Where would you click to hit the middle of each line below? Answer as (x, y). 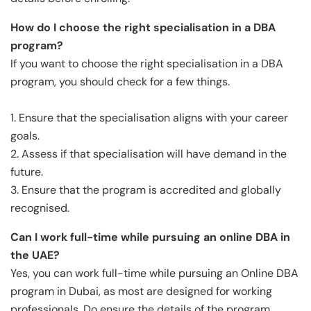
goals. (25, 135)
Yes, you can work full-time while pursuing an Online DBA (154, 273)
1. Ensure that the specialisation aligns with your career (149, 117)
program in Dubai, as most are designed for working (141, 291)
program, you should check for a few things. (120, 81)
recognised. (40, 208)
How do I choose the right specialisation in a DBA (143, 27)
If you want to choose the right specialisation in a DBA (147, 63)
